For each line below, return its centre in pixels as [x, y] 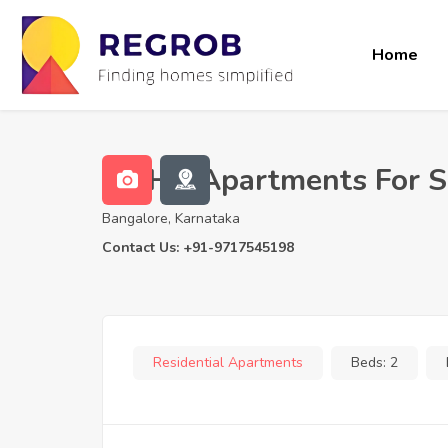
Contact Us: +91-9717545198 [198, 247]
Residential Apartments [228, 362]
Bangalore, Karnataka [171, 218]
